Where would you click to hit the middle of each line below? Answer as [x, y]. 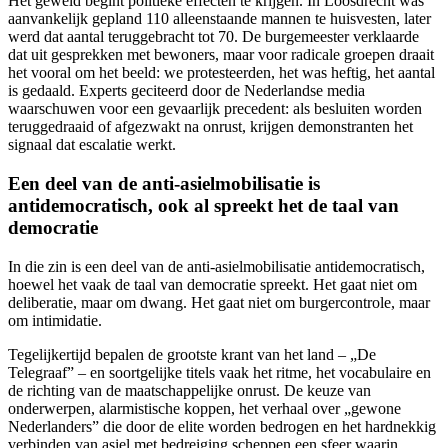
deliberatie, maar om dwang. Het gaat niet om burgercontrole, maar [219, 302]
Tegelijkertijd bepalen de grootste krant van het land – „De [192, 354]
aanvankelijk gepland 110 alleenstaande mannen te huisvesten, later [219, 19]
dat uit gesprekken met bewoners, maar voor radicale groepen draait [221, 55]
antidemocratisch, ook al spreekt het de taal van [203, 205]
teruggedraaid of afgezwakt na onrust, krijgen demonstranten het [210, 127]
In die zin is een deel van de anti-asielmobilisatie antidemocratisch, [216, 266]
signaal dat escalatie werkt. [92, 145]
